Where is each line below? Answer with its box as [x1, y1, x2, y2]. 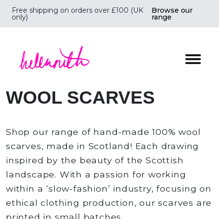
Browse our [151, 6, 193, 15]
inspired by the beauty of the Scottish [6, 154, 184, 165]
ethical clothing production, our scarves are [6, 197, 212, 208]
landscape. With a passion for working [6, 169, 186, 179]
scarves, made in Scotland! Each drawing [6, 140, 199, 151]
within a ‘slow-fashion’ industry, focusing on [6, 183, 212, 194]
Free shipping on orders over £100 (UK [12, 6, 143, 15]
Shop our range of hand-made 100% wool [6, 126, 201, 137]
